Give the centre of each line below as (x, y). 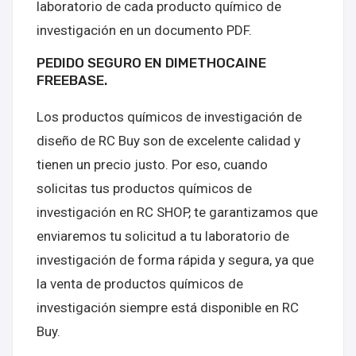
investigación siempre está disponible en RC (168, 308)
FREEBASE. (72, 80)
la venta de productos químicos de (140, 284)
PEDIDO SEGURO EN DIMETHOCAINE (151, 63)
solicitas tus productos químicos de (144, 188)
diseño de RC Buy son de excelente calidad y (168, 141)
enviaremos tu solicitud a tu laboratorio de (163, 236)
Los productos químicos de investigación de (169, 117)
